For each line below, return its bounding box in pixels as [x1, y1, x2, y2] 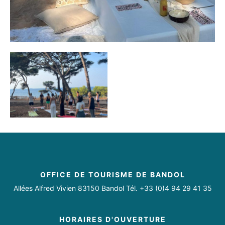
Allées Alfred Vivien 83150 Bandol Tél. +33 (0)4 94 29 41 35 [13, 184, 212, 193]
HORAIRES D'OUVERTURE [59, 215, 166, 224]
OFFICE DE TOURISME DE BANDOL [40, 170, 185, 179]
